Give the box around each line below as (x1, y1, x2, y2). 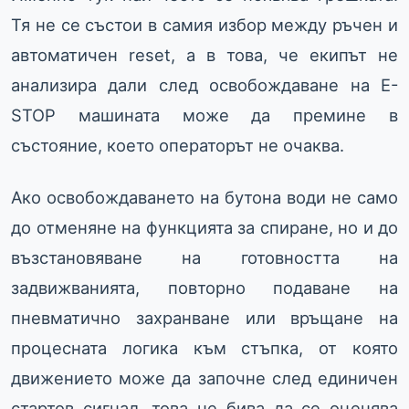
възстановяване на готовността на (11, 247, 398, 268)
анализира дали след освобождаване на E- (11, 75, 398, 96)
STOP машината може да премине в (11, 105, 398, 126)
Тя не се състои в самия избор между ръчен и (11, 15, 398, 36)
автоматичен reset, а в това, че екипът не (11, 45, 398, 66)
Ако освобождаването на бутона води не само (11, 187, 398, 208)
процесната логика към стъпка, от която (11, 338, 398, 359)
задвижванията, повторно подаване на (11, 278, 398, 299)
